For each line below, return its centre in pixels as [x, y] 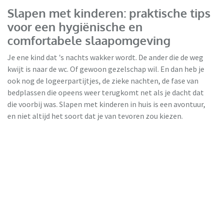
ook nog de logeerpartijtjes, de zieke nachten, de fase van [103, 81]
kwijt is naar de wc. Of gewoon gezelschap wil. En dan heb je [106, 69]
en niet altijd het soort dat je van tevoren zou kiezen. [95, 116]
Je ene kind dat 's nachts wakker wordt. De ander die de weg [105, 57]
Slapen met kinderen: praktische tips [109, 13]
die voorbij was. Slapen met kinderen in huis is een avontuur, [106, 104]
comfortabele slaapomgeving [89, 41]
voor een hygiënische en [75, 27]
